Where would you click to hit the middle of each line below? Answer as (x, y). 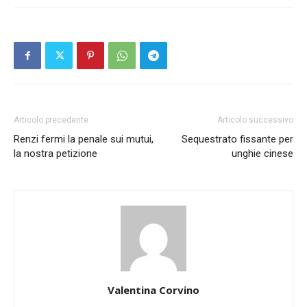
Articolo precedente (51, 120)
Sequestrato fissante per (237, 139)
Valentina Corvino (153, 290)
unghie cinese (262, 153)
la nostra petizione (56, 153)
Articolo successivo (255, 120)
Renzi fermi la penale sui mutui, (84, 139)
